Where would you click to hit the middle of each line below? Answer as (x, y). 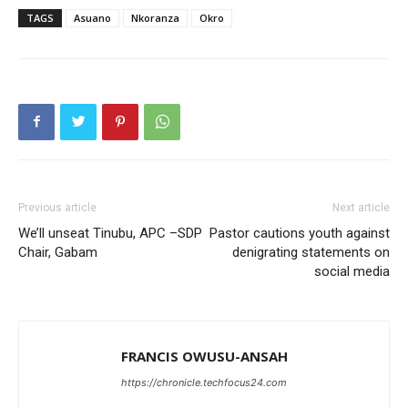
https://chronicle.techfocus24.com (204, 382)
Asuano (92, 17)
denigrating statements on (311, 252)
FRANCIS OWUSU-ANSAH (204, 356)
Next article (361, 207)
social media (352, 271)
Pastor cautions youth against (300, 233)
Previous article (57, 207)
